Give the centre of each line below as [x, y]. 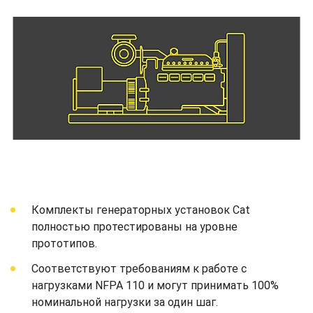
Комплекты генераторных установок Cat [141, 210]
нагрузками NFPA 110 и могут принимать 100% [155, 285]
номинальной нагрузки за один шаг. [125, 302]
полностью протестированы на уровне [134, 226]
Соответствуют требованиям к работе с [139, 268]
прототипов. [64, 243]
